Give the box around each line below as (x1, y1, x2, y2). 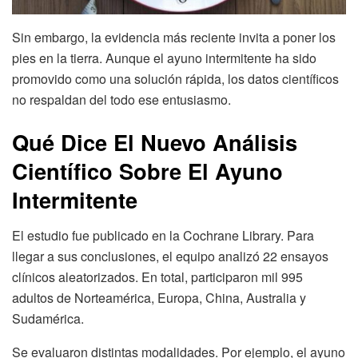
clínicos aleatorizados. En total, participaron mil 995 (12, 267, 303, 286)
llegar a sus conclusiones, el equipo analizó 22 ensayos (12, 246, 328, 265)
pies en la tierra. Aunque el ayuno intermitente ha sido (12, 48, 316, 67)
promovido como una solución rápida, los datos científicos (12, 69, 339, 88)
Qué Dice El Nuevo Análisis (12, 126, 297, 158)
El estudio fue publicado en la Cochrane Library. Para (12, 225, 314, 245)
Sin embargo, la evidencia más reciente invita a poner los (12, 27, 336, 46)
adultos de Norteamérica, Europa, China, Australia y (12, 288, 306, 307)
